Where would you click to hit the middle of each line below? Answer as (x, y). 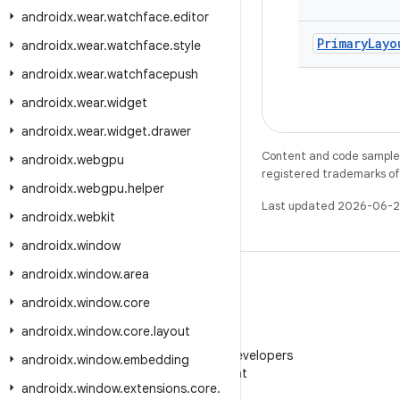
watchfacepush (153, 74)
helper (146, 188)
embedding (156, 360)
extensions (155, 388)
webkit (96, 217)
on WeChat (214, 373)
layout (172, 331)
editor (191, 17)
